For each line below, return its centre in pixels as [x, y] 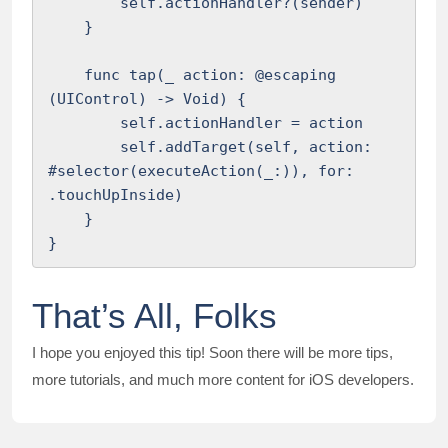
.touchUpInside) [115, 195]
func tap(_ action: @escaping [66, 75]
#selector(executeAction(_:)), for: [201, 171]
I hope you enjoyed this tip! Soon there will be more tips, [212, 352]
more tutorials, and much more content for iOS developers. [223, 379]
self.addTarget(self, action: [84, 147]
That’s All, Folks [154, 315]
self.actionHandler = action [84, 123]
